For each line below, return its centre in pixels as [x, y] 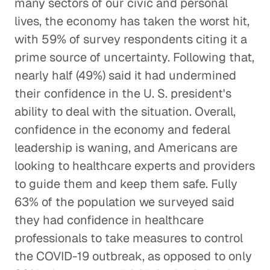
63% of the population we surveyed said [124, 202]
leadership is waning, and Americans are [126, 148]
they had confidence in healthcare [109, 220]
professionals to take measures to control [129, 238]
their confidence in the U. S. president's [123, 93]
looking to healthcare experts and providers [135, 166]
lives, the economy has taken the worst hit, [132, 21]
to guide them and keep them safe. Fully [126, 184]
